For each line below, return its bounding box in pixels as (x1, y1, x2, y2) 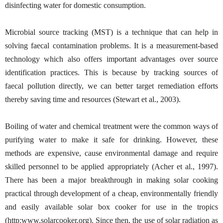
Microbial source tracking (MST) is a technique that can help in (5, 27, 218, 36)
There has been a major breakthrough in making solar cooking (5, 175, 218, 184)
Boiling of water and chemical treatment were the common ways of (5, 121, 218, 130)
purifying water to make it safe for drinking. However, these (5, 135, 218, 144)
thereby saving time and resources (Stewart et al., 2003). (5, 95, 181, 104)
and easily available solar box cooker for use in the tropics (5, 202, 218, 211)
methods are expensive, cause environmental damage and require (5, 148, 218, 157)
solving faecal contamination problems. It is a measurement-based (5, 41, 218, 50)
